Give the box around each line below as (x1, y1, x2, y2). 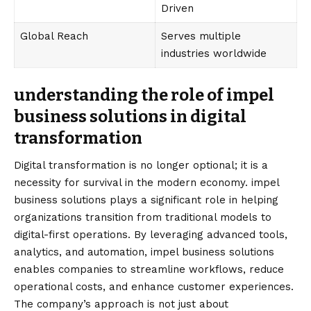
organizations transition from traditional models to (14, 211, 271, 224)
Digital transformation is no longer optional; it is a (14, 159, 268, 172)
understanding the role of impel (14, 85, 274, 105)
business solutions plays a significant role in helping (14, 194, 278, 207)
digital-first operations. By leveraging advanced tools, (14, 228, 287, 242)
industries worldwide (160, 47, 267, 60)
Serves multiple (160, 30, 241, 42)
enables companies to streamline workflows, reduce (14, 263, 284, 276)
